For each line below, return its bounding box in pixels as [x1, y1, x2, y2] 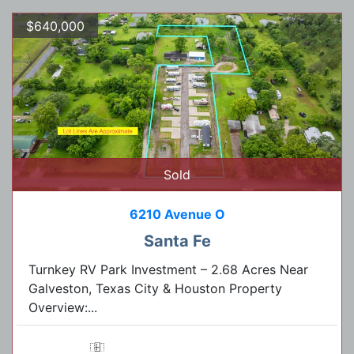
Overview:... [28, 299, 97, 316]
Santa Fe [143, 232, 211, 251]
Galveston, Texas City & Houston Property [28, 281, 282, 297]
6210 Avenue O [129, 206, 225, 223]
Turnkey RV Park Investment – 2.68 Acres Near [28, 262, 308, 278]
